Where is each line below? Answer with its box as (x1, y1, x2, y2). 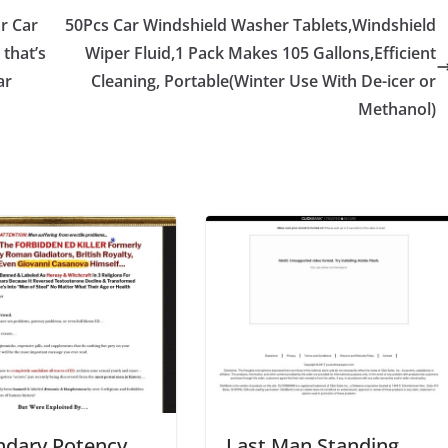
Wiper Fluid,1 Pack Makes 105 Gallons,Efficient (85, 42, 436, 65)
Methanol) (358, 98, 436, 121)
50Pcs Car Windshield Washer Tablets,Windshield (65, 14, 436, 37)
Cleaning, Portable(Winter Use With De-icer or (91, 70, 436, 93)
